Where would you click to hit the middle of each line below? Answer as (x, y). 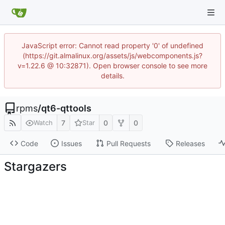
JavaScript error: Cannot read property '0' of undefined (113, 45)
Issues (71, 143)
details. (113, 76)
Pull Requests (128, 143)
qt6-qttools (66, 108)
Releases (190, 143)
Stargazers (35, 166)
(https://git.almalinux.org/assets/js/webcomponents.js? (113, 55)
